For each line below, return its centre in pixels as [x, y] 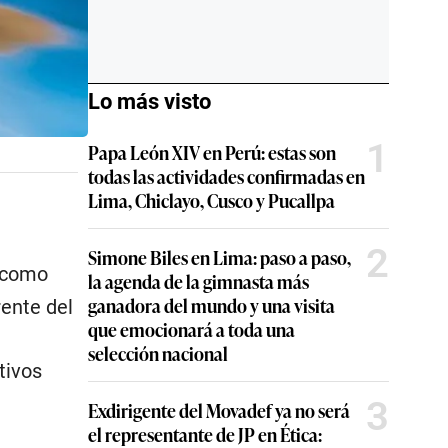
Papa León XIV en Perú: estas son [212, 152]
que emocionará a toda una [191, 329]
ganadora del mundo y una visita [211, 305]
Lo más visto [149, 101]
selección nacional [158, 353]
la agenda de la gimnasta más [198, 281]
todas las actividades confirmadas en [226, 176]
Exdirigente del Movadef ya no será [219, 410]
